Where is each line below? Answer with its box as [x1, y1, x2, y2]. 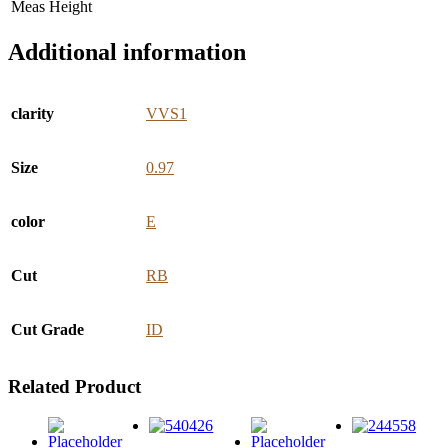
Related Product [8, 376, 141, 398]
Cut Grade [11, 320, 84, 338]
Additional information [8, 38, 246, 65]
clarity [11, 104, 54, 122]
